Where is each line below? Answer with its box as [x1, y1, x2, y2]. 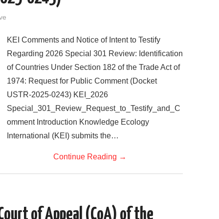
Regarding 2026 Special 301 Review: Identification [7, 49, 183, 58]
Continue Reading [53, 152, 119, 161]
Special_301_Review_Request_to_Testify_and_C [7, 104, 180, 112]
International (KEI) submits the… [7, 131, 119, 140]
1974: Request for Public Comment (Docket [7, 76, 157, 85]
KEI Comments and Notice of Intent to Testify [7, 35, 160, 44]
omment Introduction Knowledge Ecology [7, 117, 149, 126]
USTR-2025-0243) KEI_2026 [7, 90, 108, 99]
